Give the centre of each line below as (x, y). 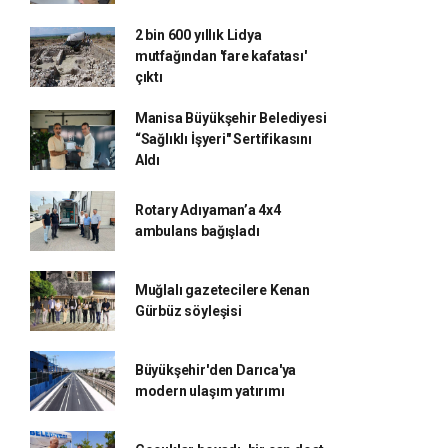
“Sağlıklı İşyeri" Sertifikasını (223, 139)
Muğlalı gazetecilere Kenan (222, 290)
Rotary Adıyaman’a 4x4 (207, 210)
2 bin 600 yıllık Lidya (198, 35)
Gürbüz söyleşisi (188, 311)
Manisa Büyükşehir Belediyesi (230, 118)
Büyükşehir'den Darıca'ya (215, 370)
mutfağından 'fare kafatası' (220, 56)
